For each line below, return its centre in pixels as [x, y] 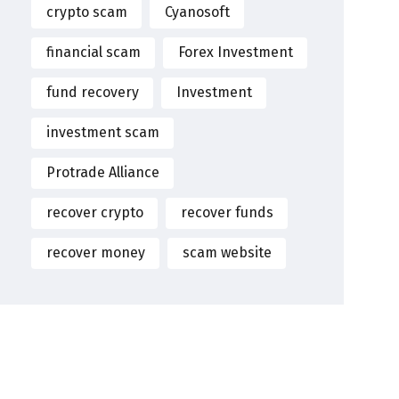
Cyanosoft [197, 12]
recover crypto [94, 213]
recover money [95, 253]
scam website [227, 253]
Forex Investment [235, 53]
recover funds [227, 213]
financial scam [93, 53]
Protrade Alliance [102, 173]
